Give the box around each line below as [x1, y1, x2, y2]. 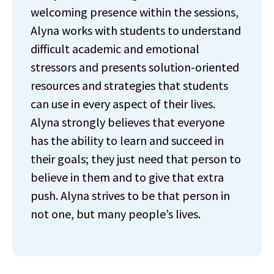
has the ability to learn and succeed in [31, 132, 224, 148]
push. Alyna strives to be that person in [31, 187, 230, 203]
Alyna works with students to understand [31, 22, 241, 38]
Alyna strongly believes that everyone [31, 114, 224, 130]
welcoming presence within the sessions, [31, 4, 239, 20]
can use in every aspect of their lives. [31, 95, 215, 111]
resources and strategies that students [31, 77, 228, 93]
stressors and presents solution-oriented [31, 59, 239, 75]
